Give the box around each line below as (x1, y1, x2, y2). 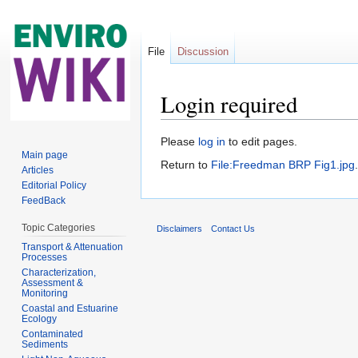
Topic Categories (22, 221, 96, 233)
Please (161, 134, 198, 148)
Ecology (22, 312, 58, 324)
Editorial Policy (22, 179, 87, 191)
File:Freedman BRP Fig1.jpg (211, 157, 355, 171)
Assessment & (22, 276, 84, 288)
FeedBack (22, 194, 66, 206)
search (266, 119, 300, 133)
